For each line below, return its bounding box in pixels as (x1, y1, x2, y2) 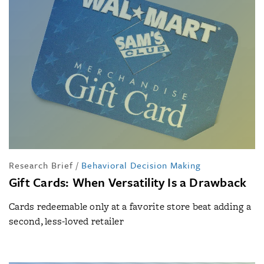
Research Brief (9, 158, 73, 171)
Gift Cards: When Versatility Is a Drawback (9, 173, 247, 191)
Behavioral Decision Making (81, 158, 201, 171)
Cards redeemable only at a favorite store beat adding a (9, 199, 252, 213)
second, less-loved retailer (9, 214, 124, 228)
